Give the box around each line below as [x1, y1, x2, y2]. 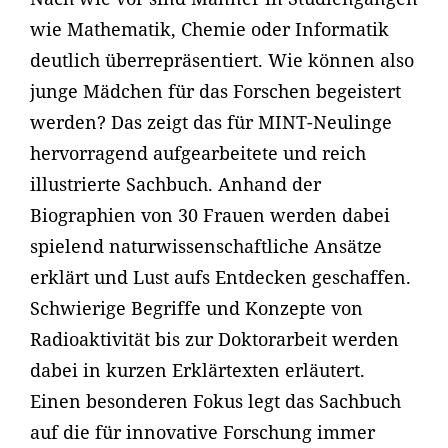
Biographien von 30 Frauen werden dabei [30, 203, 390, 228]
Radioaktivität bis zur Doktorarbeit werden [30, 327, 399, 352]
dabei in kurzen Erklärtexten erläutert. [30, 358, 365, 383]
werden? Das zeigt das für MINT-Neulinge [30, 110, 392, 135]
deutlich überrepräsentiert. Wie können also [30, 48, 414, 73]
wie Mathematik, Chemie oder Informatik [30, 17, 389, 42]
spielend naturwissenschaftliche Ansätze [30, 234, 382, 259]
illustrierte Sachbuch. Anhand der [30, 172, 321, 197]
